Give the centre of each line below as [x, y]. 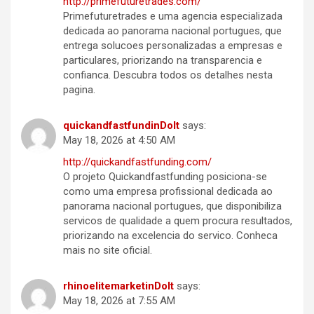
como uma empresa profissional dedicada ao [168, 192]
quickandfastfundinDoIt [121, 126]
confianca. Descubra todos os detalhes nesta [168, 75]
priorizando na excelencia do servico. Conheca [170, 236]
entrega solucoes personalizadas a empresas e [173, 46]
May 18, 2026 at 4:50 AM [119, 141]
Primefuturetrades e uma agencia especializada [173, 16]
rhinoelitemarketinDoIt [118, 286]
